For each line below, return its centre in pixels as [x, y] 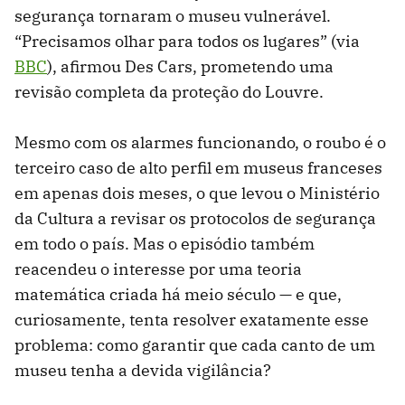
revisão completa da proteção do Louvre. [169, 92]
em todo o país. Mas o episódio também [165, 244]
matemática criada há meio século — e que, [178, 295]
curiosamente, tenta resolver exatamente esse [192, 320]
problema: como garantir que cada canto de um [195, 345]
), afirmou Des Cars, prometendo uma [190, 67]
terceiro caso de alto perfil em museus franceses [198, 168]
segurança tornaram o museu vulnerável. [173, 16]
